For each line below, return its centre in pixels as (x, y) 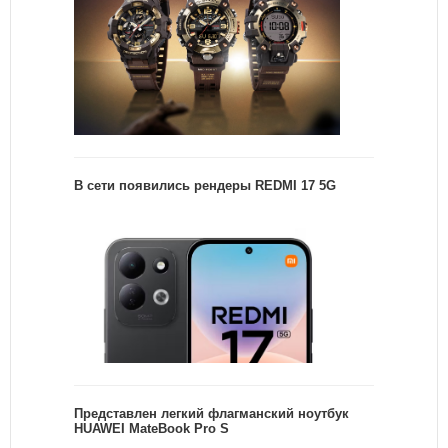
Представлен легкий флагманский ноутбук (211, 413)
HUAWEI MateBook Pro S (151, 428)
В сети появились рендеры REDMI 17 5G (205, 186)
